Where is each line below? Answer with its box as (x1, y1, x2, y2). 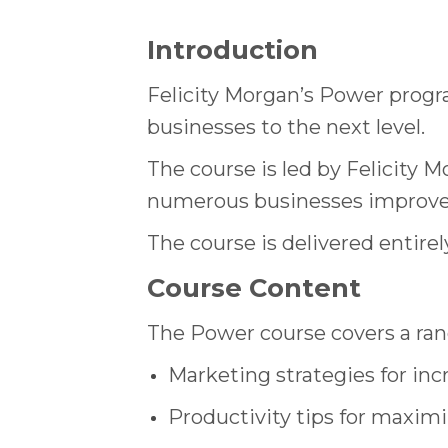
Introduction (147, 33, 318, 65)
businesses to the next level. (147, 114, 425, 139)
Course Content (147, 272, 361, 304)
